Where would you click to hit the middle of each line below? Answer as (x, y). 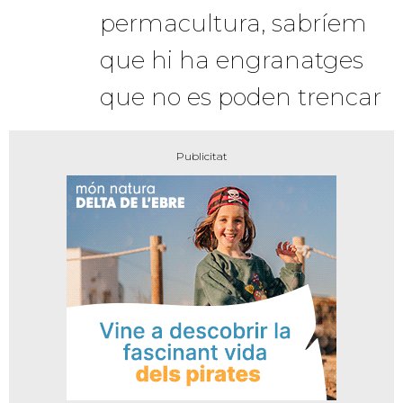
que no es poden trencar (241, 97)
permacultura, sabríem (233, 23)
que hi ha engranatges (232, 60)
